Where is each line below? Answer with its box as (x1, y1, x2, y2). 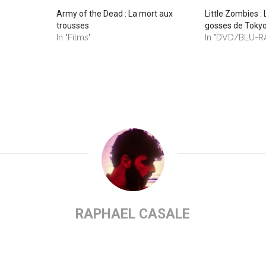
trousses (56, 20, 90, 30)
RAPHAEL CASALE (75, 205, 191, 222)
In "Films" (56, 32, 91, 42)
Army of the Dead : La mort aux (56, 8, 173, 18)
